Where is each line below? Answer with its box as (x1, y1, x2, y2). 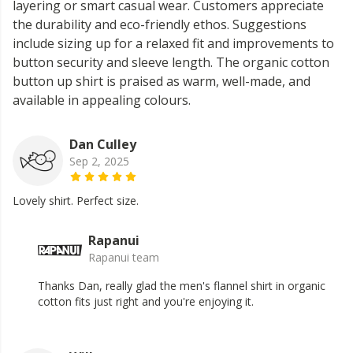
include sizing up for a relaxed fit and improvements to (13, 35, 334, 53)
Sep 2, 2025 (69, 154, 129, 169)
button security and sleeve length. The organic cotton (13, 54, 329, 72)
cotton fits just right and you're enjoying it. (38, 294, 254, 310)
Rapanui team (88, 250, 159, 266)
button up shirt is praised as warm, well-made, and (13, 72, 310, 91)
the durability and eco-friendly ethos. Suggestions (13, 16, 307, 34)
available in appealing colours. (13, 91, 191, 110)
